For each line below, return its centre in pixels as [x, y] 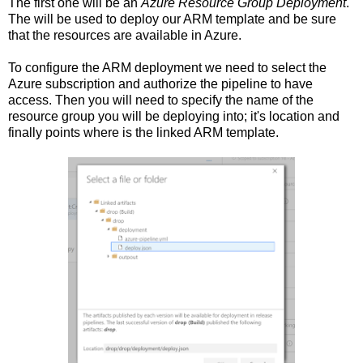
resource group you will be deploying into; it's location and [174, 117]
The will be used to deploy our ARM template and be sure [172, 19]
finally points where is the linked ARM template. [143, 133]
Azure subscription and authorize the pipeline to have [160, 84]
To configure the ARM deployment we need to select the [167, 68]
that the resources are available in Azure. [125, 36]
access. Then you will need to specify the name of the [161, 100]
